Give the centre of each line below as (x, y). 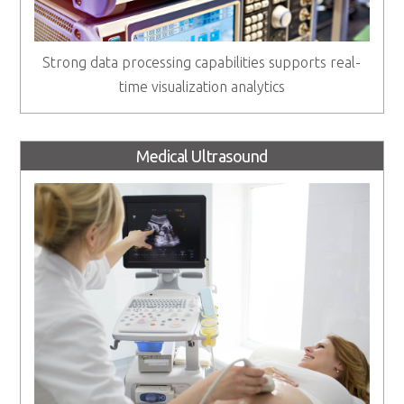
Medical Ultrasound (202, 156)
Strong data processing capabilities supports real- (202, 62)
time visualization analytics (202, 86)
